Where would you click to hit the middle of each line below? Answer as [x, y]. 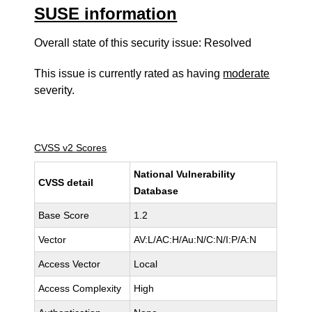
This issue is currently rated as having [129, 73]
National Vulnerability [185, 174]
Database [156, 191]
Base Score [64, 215]
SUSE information [106, 14]
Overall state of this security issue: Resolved [143, 43]
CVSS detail [66, 182]
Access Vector [70, 264]
